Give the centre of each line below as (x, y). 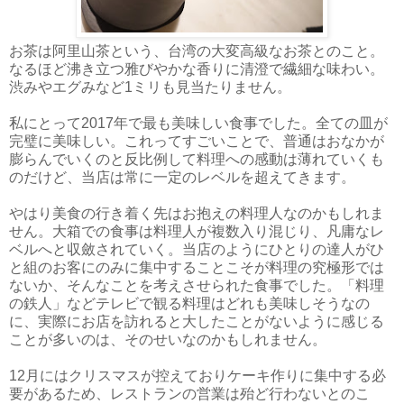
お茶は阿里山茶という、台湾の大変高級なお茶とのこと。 (197, 50)
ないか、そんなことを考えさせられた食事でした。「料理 (197, 285)
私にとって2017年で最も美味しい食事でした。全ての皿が (198, 123)
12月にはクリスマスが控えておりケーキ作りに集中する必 (197, 375)
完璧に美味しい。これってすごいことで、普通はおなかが (197, 141)
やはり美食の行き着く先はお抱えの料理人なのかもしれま (197, 213)
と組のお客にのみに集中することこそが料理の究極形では (197, 267)
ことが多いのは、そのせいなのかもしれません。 (168, 339)
